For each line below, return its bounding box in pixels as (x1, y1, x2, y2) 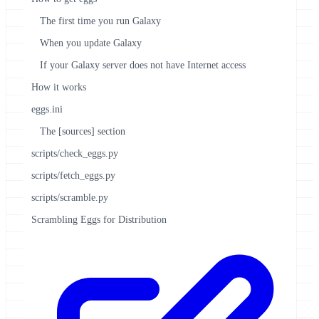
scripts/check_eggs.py (31, 147, 118, 159)
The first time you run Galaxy (40, 15, 161, 26)
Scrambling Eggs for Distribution (31, 214, 167, 225)
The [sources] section (40, 125, 125, 137)
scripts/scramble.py (31, 192, 108, 203)
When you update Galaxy (40, 37, 142, 48)
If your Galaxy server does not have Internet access (40, 59, 246, 70)
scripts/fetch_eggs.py (31, 169, 115, 181)
